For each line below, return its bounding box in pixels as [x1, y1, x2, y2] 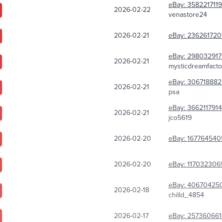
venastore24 [168, 9, 207, 20]
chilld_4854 [168, 190, 204, 201]
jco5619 [168, 112, 192, 123]
